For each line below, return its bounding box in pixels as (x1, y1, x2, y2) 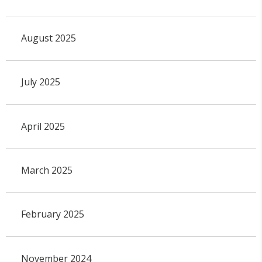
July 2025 (20, 75, 60, 89)
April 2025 (20, 119, 65, 133)
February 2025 (20, 208, 84, 221)
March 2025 (20, 164, 73, 177)
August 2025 (20, 32, 76, 45)
